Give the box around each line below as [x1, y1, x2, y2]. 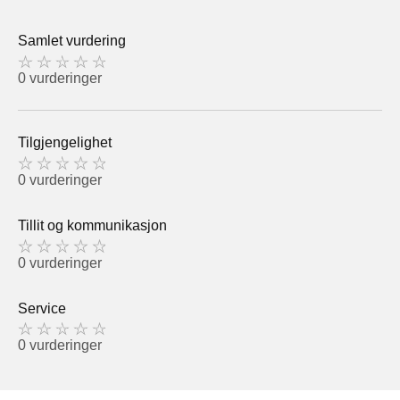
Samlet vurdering [18, 33, 126, 49]
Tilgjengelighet [18, 135, 112, 151]
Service [18, 300, 66, 316]
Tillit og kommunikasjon [18, 217, 167, 233]
